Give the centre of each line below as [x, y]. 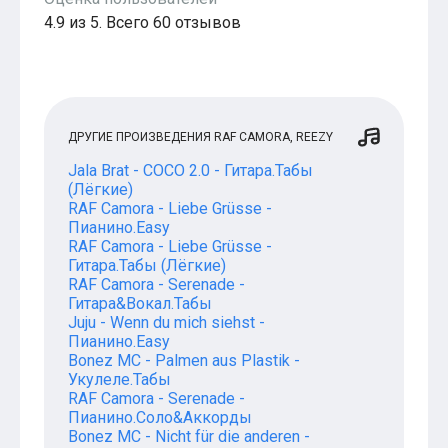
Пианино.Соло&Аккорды [160, 418]
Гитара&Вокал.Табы [140, 304]
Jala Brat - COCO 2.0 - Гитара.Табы [190, 171]
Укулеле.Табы [119, 380]
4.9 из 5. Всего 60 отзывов [142, 23]
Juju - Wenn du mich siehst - [166, 323]
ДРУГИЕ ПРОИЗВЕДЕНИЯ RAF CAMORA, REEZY [200, 137]
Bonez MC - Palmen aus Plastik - [184, 361]
